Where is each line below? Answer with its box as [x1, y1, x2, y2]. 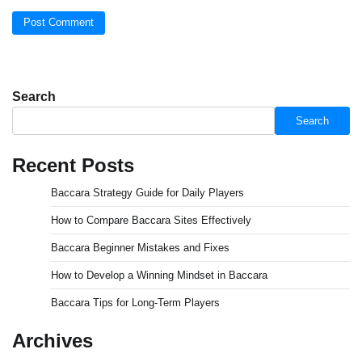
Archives [12, 330, 93, 351]
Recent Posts [12, 154, 134, 176]
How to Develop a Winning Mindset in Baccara [51, 269, 267, 281]
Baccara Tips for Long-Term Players [51, 297, 220, 309]
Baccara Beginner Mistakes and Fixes [51, 242, 229, 254]
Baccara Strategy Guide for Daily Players [51, 187, 244, 199]
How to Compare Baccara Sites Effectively [51, 214, 251, 226]
